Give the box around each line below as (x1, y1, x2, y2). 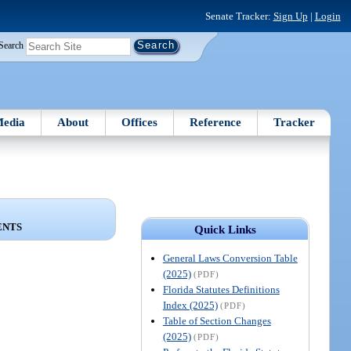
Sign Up (273, 9, 308, 22)
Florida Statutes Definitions (162, 283, 280, 295)
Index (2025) (162, 299, 218, 311)
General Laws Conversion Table (162, 251, 298, 264)
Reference (190, 115, 242, 128)
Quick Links (194, 223, 256, 236)
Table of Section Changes (162, 314, 271, 327)
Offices (121, 115, 157, 128)
